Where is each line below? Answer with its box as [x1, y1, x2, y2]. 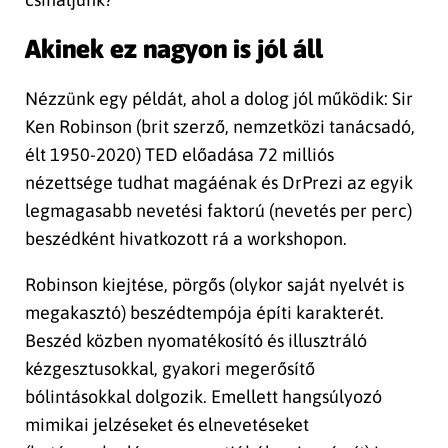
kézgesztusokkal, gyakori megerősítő [25, 357, 315, 379]
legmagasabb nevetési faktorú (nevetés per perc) [25, 199, 412, 221]
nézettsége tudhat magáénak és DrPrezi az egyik [25, 171, 413, 193]
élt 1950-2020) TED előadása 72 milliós [25, 143, 334, 165]
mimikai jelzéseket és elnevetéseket [25, 413, 309, 435]
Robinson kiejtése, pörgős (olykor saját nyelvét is [25, 273, 404, 295]
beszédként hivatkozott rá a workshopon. [25, 227, 347, 249]
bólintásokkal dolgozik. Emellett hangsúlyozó [25, 385, 382, 407]
